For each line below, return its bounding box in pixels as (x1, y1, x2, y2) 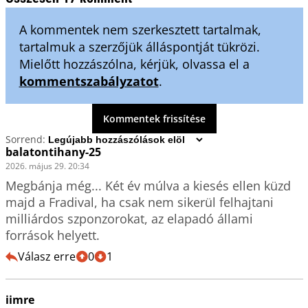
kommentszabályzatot (19, 72, 159, 89)
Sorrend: (5, 133, 45, 146)
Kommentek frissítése (102, 111, 206, 125)
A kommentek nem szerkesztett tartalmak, (19, 21, 261, 38)
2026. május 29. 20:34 (5, 159, 89, 172)
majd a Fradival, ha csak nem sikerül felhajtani (5, 193, 274, 210)
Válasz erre (17, 248, 76, 264)
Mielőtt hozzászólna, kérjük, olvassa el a (19, 55, 250, 72)
